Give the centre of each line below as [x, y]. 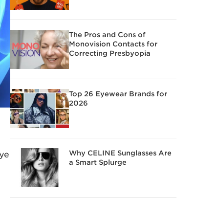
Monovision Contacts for [113, 44]
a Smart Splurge [98, 162]
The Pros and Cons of [107, 34]
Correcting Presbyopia [110, 53]
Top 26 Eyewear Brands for [118, 93]
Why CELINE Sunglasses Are [120, 153]
